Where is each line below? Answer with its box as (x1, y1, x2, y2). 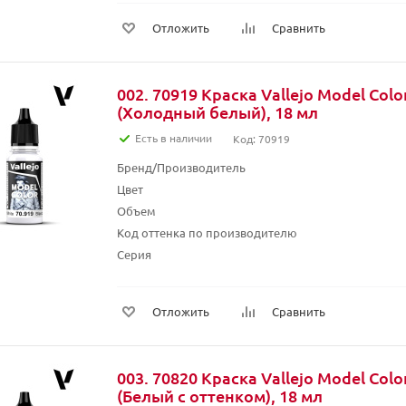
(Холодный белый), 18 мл (117, 101, 318, 122)
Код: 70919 (233, 131, 290, 146)
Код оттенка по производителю (117, 225, 297, 240)
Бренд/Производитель (117, 159, 246, 175)
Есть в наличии (135, 130, 212, 145)
